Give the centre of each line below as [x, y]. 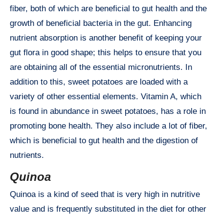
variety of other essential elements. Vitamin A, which [106, 96]
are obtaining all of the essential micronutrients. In [101, 67]
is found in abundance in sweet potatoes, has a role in [108, 111]
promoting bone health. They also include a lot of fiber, [109, 126]
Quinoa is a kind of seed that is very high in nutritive [105, 195]
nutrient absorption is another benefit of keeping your [106, 38]
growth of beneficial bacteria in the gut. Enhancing [101, 23]
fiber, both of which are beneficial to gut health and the [108, 8]
